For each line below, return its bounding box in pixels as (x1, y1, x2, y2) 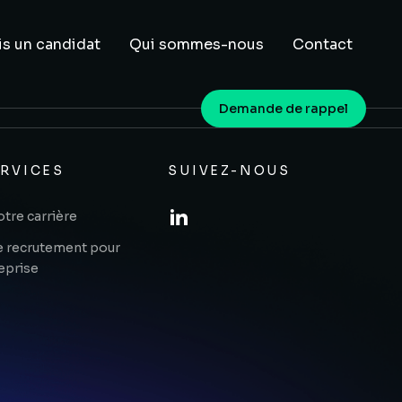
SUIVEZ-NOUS (168, 162, 291, 179)
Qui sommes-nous (129, 35, 264, 54)
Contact (293, 35, 353, 54)
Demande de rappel (219, 100, 348, 117)
